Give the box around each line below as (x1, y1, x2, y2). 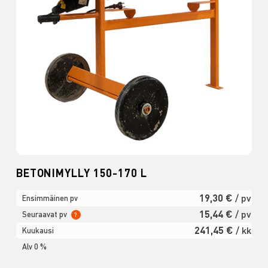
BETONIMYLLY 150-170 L (16, 165, 147, 179)
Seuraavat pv (22, 209, 69, 219)
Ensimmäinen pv (22, 193, 78, 203)
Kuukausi (22, 225, 54, 235)
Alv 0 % (22, 241, 47, 251)
